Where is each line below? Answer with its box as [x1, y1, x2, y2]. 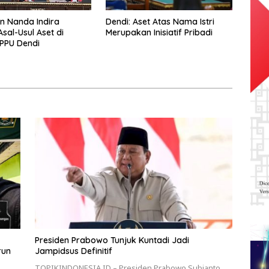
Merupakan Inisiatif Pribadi [105, 26, 213, 38]
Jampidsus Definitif [34, 246, 112, 256]
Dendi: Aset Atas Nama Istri [105, 16, 214, 27]
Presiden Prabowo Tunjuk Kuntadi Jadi [34, 235, 189, 246]
